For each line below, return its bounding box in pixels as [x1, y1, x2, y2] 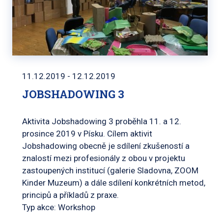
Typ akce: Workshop [22, 202, 95, 213]
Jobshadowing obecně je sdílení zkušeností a [22, 141, 190, 151]
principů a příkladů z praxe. [22, 190, 119, 200]
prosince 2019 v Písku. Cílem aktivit [22, 129, 152, 139]
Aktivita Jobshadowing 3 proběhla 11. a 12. [22, 116, 181, 127]
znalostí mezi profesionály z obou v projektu [22, 153, 185, 164]
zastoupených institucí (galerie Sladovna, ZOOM [22, 165, 198, 176]
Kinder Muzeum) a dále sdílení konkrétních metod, [22, 178, 205, 188]
